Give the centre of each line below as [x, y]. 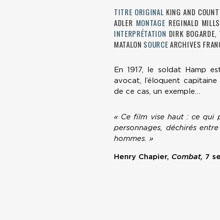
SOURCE [157, 44]
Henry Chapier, [143, 157]
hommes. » [134, 139]
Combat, [187, 157]
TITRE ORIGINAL [139, 12]
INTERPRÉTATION [141, 34]
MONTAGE [151, 23]
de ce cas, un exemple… [157, 92]
